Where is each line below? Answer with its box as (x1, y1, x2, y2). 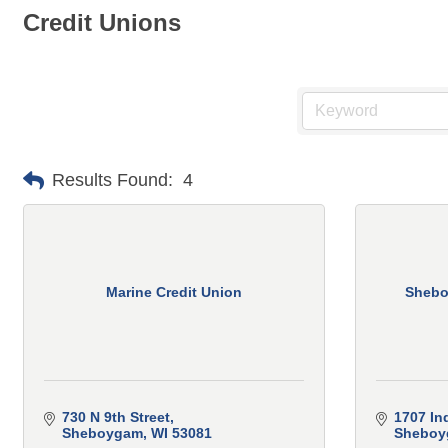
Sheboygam (61, 424, 143, 441)
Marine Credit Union (106, 284, 242, 301)
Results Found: (52, 170, 173, 191)
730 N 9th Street (61, 408, 170, 425)
